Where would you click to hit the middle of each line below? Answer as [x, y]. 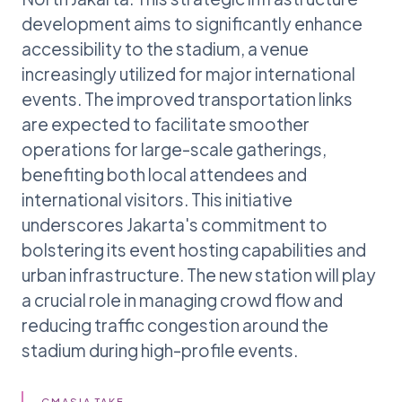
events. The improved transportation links [187, 98]
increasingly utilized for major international [188, 73]
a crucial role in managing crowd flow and [182, 299]
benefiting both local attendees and [164, 174]
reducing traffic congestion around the [175, 324]
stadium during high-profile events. [160, 350]
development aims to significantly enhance [192, 23]
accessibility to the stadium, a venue [165, 48]
